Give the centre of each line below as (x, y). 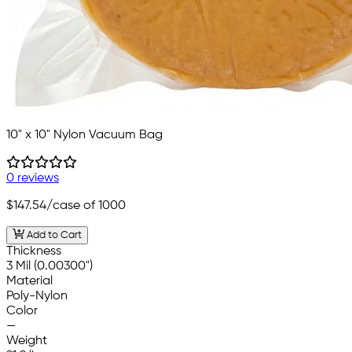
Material (29, 281)
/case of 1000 (86, 206)
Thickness (34, 251)
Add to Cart (53, 235)
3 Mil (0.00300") (49, 266)
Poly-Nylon (37, 296)
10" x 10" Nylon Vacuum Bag (84, 136)
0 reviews (33, 179)
